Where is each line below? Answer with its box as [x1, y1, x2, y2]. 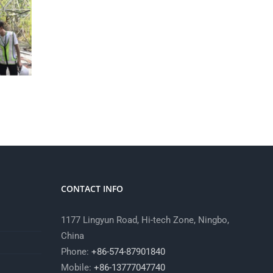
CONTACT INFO [61, 183, 123, 195]
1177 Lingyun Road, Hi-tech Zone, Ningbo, [61, 214, 229, 226]
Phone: [61, 246, 91, 258]
